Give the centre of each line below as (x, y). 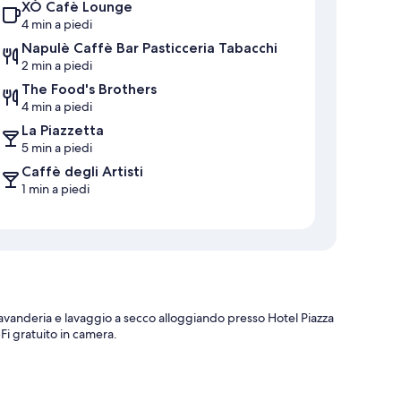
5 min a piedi (57, 148)
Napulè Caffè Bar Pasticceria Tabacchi (149, 48)
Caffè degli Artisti (82, 172)
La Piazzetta (63, 131)
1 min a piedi (55, 189)
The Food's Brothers (89, 90)
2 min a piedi (57, 66)
